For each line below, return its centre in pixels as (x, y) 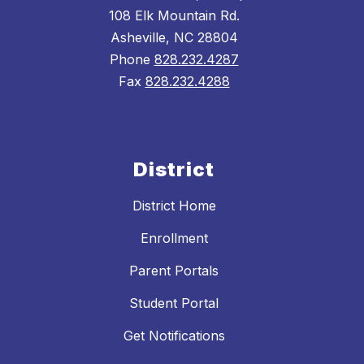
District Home (174, 206)
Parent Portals (174, 271)
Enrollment (174, 238)
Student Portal (174, 303)
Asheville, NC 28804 (174, 38)
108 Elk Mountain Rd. (174, 16)
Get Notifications (174, 336)
